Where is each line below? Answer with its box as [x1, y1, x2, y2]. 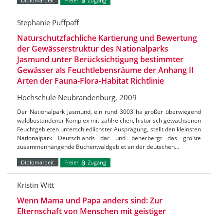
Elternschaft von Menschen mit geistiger [17, 205, 166, 217]
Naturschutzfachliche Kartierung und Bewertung [17, 33, 197, 44]
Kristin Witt [17, 180, 54, 190]
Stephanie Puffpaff [17, 18, 79, 28]
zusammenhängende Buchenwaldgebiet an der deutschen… [17, 143, 179, 151]
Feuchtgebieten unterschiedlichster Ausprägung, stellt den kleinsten [17, 125, 201, 134]
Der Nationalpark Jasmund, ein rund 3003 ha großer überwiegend [17, 108, 201, 116]
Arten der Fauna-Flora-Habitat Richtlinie [17, 75, 164, 87]
